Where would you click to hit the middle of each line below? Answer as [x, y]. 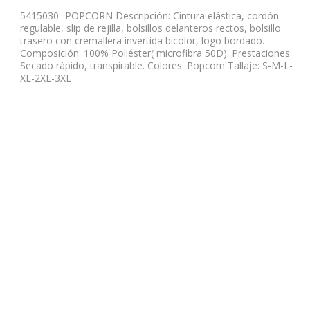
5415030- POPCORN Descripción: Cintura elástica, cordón [149, 15]
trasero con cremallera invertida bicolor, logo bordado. [142, 40]
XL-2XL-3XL [46, 77]
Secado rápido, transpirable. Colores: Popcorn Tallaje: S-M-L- [156, 65]
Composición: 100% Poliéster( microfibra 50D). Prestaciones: [156, 53]
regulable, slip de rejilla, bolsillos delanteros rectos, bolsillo [151, 28]
